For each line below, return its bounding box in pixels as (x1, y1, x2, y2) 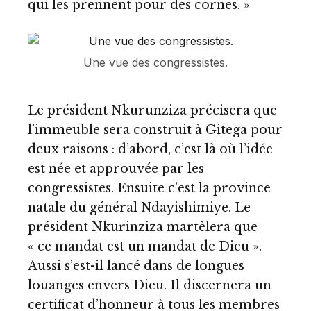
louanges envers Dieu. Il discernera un (28, 278, 271, 293)
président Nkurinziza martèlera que (28, 219, 258, 235)
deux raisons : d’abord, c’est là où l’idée (28, 142, 273, 157)
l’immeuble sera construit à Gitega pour (28, 122, 283, 137)
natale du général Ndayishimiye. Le (28, 200, 251, 215)
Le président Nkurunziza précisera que (28, 103, 277, 118)
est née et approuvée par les (28, 161, 204, 176)
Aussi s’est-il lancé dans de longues (28, 258, 244, 274)
